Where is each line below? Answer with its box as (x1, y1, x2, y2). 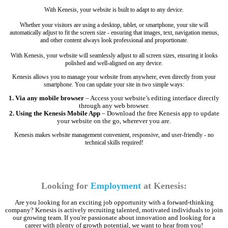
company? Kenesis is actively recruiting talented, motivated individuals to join (5, 206, 223, 214)
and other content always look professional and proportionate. (40, 37, 188, 44)
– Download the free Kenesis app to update (100, 110, 219, 118)
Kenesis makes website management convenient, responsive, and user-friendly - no (14, 131, 214, 139)
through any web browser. (79, 102, 149, 110)
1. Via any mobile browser (9, 95, 84, 102)
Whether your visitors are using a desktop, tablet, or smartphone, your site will (20, 21, 208, 29)
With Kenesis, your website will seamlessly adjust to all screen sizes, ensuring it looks (10, 52, 218, 60)
